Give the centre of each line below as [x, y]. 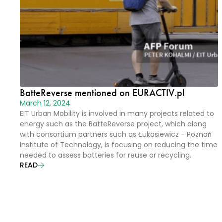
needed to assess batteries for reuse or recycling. [106, 156]
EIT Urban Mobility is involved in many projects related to [117, 114]
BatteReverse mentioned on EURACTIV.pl [102, 93]
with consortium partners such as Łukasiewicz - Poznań [116, 135]
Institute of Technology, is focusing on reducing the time [119, 145]
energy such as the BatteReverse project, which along [113, 125]
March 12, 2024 [45, 104]
